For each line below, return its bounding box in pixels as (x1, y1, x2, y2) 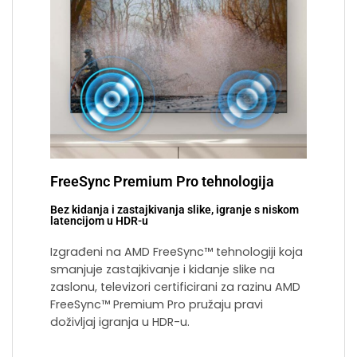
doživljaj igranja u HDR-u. (50, 313, 190, 330)
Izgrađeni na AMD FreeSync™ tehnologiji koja (50, 243, 303, 260)
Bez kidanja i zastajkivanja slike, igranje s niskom (50, 202, 299, 217)
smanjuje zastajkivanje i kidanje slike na (50, 261, 275, 277)
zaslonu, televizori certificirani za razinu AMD (50, 278, 300, 295)
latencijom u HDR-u (50, 214, 148, 228)
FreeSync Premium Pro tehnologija (50, 172, 274, 190)
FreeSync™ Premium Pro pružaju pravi (50, 296, 263, 312)
